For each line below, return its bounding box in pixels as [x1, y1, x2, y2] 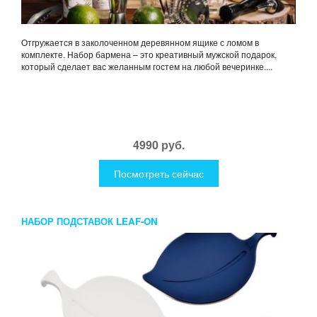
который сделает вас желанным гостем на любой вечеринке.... [21, 60, 272, 73]
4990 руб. [132, 137, 185, 154]
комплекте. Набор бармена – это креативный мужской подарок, [21, 48, 277, 61]
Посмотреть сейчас [113, 166, 204, 181]
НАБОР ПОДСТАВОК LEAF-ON [21, 214, 158, 229]
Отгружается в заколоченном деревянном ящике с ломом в [21, 36, 259, 49]
